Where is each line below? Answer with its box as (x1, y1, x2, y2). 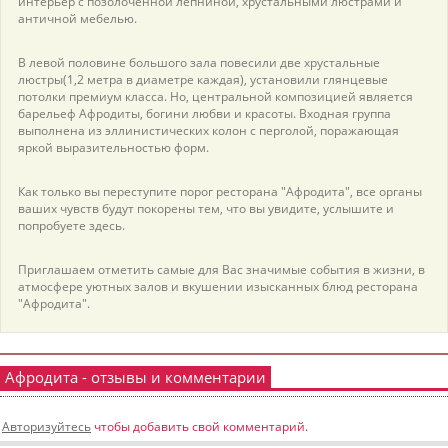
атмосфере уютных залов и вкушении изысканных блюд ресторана (18, 278, 418, 296)
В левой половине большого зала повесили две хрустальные (18, 54, 380, 72)
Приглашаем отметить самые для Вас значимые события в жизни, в (18, 261, 425, 279)
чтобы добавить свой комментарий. (91, 418, 308, 436)
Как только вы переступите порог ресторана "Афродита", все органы (18, 183, 422, 201)
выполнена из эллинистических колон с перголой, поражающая (18, 122, 399, 140)
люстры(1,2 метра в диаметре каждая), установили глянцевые (18, 71, 388, 89)
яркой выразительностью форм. (18, 139, 209, 157)
